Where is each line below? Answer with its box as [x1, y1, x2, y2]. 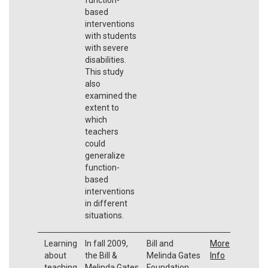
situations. [84, 210, 126, 220]
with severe [84, 42, 129, 53]
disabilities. [84, 54, 126, 65]
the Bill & [84, 250, 117, 260]
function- [84, 162, 120, 172]
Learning [44, 238, 78, 248]
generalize [84, 150, 125, 160]
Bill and [146, 238, 173, 248]
